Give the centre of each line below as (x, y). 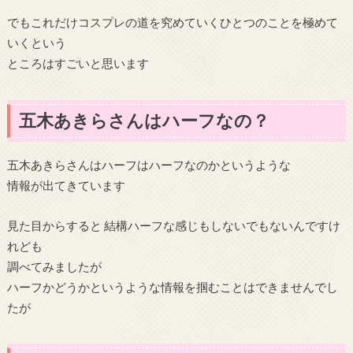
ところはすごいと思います (78, 63)
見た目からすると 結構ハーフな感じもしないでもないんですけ (173, 225)
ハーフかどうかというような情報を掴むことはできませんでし (172, 286)
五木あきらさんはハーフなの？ (144, 121)
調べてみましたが (54, 266)
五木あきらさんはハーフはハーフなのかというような (149, 165)
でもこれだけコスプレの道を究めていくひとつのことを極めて (172, 22)
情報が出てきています (66, 186)
